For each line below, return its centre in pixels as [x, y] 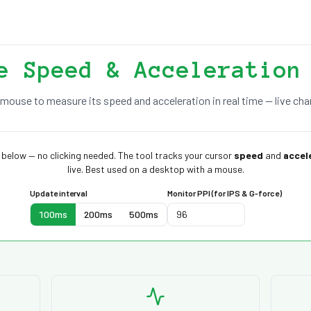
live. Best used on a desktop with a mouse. [155, 169]
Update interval [58, 193]
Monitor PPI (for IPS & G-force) [224, 193]
